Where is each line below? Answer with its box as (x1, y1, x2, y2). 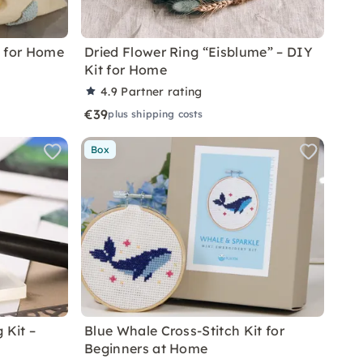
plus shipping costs (108, 108, 203, 120)
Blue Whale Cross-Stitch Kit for (84, 322, 284, 339)
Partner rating (121, 84, 203, 99)
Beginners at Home (84, 340, 208, 357)
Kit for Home (84, 62, 167, 78)
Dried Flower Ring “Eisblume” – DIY (84, 44, 313, 60)
